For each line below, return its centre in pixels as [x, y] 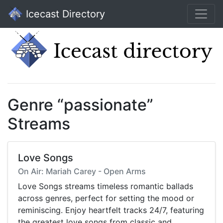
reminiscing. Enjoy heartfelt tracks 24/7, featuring [111, 210]
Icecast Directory [64, 14]
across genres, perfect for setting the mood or [106, 198]
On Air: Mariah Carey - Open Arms [82, 171]
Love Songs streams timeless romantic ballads [106, 186]
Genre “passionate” [80, 105]
